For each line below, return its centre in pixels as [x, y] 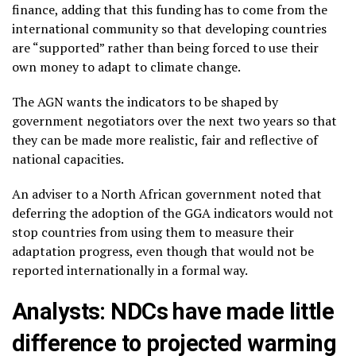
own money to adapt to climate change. [126, 67]
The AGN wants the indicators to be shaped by [145, 102]
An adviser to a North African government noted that [167, 194]
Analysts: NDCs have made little [173, 312]
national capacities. [68, 159]
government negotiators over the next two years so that [174, 121]
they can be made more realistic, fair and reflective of [165, 140]
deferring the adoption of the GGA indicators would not [173, 213]
